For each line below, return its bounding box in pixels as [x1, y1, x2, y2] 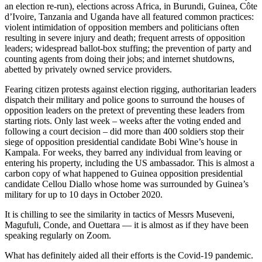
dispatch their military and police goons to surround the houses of [5, 95, 244, 105]
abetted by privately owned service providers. [5, 64, 172, 75]
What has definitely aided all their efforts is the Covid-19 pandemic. [5, 250, 253, 261]
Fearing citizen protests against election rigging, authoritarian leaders [5, 84, 256, 95]
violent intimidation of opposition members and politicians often [5, 22, 239, 33]
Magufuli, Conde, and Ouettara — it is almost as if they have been [5, 220, 249, 230]
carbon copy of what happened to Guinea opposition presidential [5, 168, 243, 179]
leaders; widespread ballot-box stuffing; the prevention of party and [5, 43, 251, 54]
